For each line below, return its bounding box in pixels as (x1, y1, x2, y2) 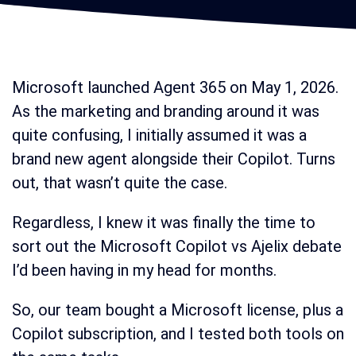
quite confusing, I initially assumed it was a (12, 126, 307, 145)
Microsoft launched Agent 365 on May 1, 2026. (12, 78, 339, 98)
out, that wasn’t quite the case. (12, 173, 227, 193)
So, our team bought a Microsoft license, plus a (12, 300, 343, 320)
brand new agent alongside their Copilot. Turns (12, 149, 335, 169)
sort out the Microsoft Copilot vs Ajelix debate (12, 237, 342, 257)
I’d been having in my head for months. (12, 261, 281, 281)
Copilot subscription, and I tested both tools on (12, 324, 344, 344)
